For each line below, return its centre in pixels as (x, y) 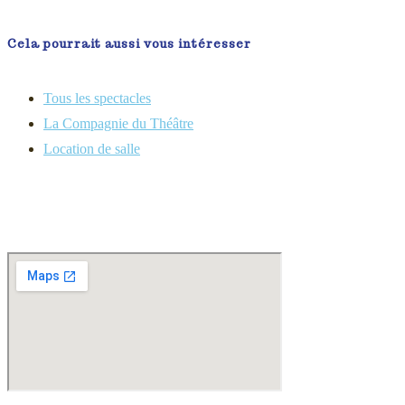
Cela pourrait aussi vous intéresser (129, 44)
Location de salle (92, 149)
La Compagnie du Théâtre (118, 123)
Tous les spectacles (97, 98)
